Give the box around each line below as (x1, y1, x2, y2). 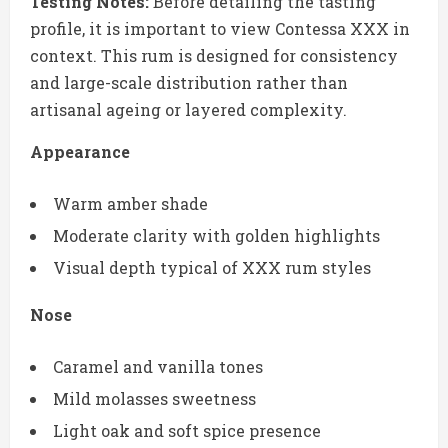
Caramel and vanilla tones (53, 356, 263, 378)
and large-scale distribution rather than (30, 72, 348, 94)
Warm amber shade (53, 193, 208, 215)
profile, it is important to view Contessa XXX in (30, 18, 410, 40)
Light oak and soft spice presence (53, 420, 321, 442)
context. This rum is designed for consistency (30, 45, 398, 67)
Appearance (30, 141, 130, 163)
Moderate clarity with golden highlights (53, 225, 380, 247)
